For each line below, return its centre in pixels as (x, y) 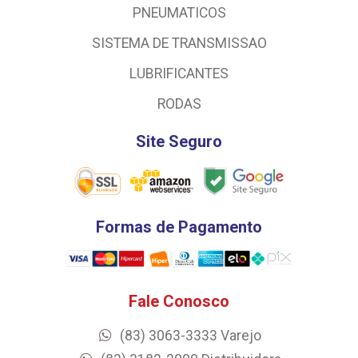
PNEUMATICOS (179, 13)
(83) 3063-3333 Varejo (189, 336)
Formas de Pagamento (179, 227)
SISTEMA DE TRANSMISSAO (179, 43)
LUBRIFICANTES (179, 74)
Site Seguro (179, 141)
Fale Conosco (179, 302)
